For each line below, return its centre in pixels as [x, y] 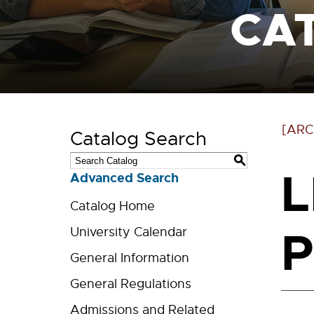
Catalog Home [112, 206]
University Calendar [129, 232]
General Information [130, 258]
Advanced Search [124, 178]
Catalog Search [138, 139]
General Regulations [131, 284]
